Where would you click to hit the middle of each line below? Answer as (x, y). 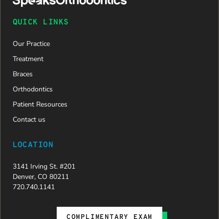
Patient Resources (40, 104)
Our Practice (31, 44)
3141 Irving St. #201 (44, 166)
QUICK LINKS (41, 22)
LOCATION (33, 145)
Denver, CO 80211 (41, 176)
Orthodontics (33, 89)
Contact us (29, 119)
